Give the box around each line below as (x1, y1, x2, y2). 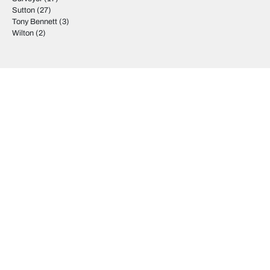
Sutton (12, 6, 35, 14)
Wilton (12, 29, 34, 37)
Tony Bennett (12, 17, 57, 26)
